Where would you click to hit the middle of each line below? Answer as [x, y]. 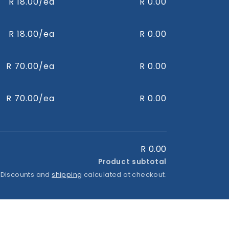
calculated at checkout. [124, 175]
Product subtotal [132, 162]
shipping [67, 175]
